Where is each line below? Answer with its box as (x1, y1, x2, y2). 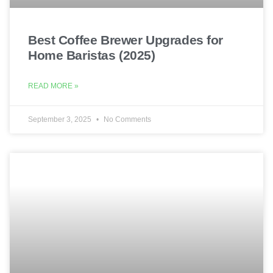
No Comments (102, 115, 151, 124)
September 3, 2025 (28, 115, 93, 124)
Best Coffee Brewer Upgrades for (28, 32, 223, 47)
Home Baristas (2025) (28, 48, 155, 62)
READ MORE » (28, 81, 79, 90)
